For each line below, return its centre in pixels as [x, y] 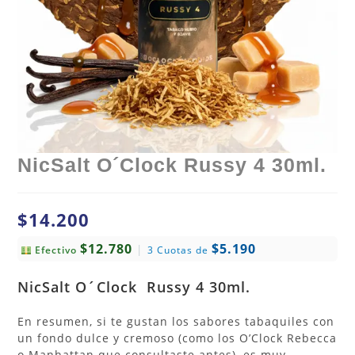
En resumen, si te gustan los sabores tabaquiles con [176, 322]
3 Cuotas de [180, 250]
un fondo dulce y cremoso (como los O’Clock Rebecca [177, 338]
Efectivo [56, 250]
